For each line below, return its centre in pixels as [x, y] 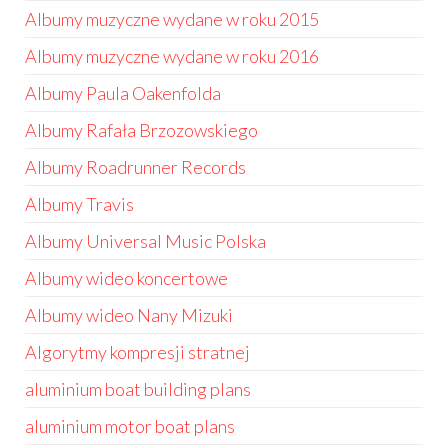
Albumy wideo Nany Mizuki [129, 315]
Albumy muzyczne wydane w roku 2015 [172, 19]
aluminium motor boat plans [130, 426]
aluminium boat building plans [138, 389]
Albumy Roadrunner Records [135, 167]
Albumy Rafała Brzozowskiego [141, 130]
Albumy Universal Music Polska [145, 241]
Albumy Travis [79, 204]
